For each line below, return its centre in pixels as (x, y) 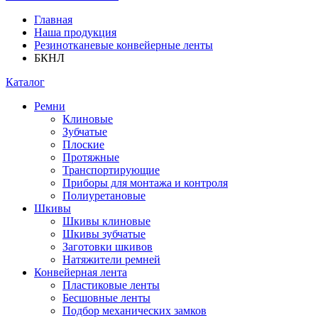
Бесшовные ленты (106, 298)
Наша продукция (75, 32)
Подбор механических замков (135, 311)
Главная (53, 20)
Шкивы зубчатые (104, 234)
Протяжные (91, 157)
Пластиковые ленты (111, 285)
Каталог (25, 82)
